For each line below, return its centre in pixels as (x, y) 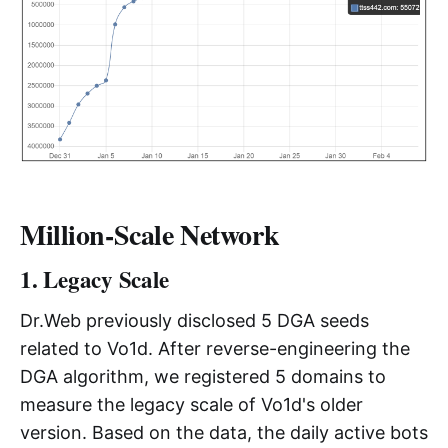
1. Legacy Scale (94, 279)
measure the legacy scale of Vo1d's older (191, 405)
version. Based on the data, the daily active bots (224, 433)
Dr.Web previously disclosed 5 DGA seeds (194, 321)
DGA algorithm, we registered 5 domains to (203, 377)
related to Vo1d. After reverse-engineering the (215, 349)
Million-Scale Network (150, 235)
